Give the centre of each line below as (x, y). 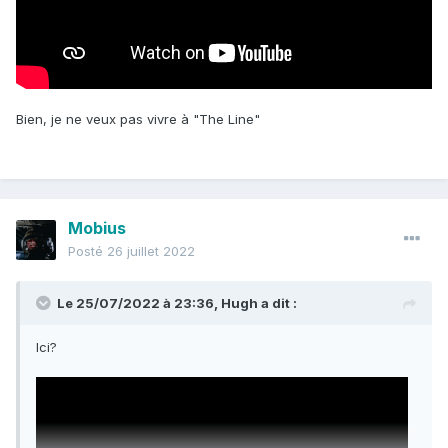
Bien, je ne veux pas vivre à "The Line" (138, 119)
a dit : (277, 303)
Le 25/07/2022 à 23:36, (139, 303)
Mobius (97, 228)
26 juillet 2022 (151, 251)
